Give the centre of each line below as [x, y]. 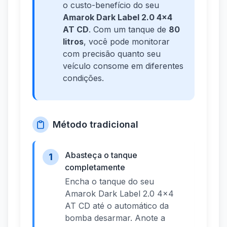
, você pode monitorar [127, 42]
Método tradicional [96, 125]
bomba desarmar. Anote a [115, 218]
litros [73, 42]
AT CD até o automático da [117, 206]
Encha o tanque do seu [109, 182]
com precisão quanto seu [112, 54]
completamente [95, 167]
